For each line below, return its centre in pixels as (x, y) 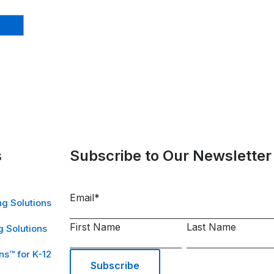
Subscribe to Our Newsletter (171, 156)
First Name (95, 227)
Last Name (212, 227)
